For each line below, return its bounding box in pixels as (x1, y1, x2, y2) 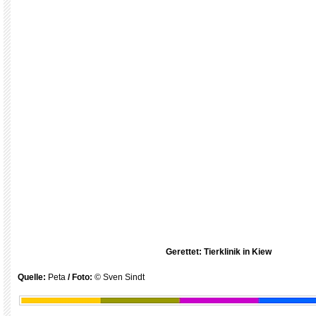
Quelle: (18, 272, 48, 282)
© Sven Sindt (95, 272, 145, 282)
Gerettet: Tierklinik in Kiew (166, 247, 272, 257)
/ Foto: (66, 272, 95, 282)
